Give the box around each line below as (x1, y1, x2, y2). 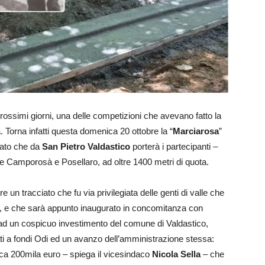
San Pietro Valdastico (42, 141, 130, 151)
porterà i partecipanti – (130, 141, 218, 151)
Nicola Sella (152, 249, 201, 259)
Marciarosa (173, 126, 219, 136)
